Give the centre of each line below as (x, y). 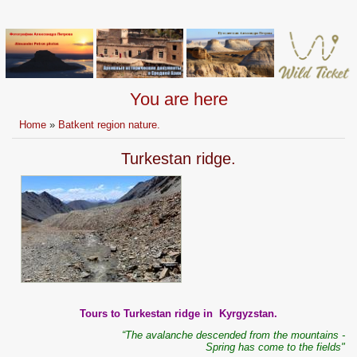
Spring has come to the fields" (275, 347)
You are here (178, 100)
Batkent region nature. (110, 125)
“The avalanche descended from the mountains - (233, 335)
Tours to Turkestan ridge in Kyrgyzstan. (178, 314)
